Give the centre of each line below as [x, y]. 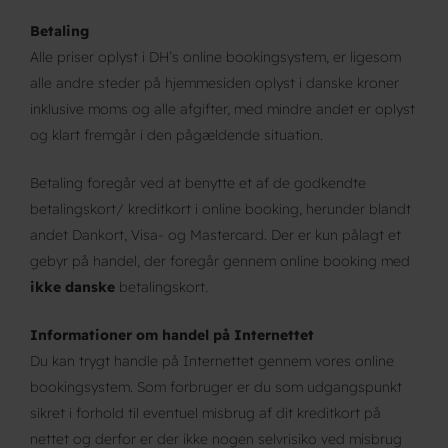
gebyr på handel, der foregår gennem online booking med [220, 261]
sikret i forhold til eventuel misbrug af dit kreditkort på [205, 413]
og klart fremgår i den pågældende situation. [176, 135]
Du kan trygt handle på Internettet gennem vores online [212, 361]
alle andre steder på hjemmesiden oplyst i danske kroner [214, 83]
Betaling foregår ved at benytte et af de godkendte [198, 183]
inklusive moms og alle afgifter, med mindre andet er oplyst [222, 109]
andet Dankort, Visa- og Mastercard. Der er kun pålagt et [215, 235]
